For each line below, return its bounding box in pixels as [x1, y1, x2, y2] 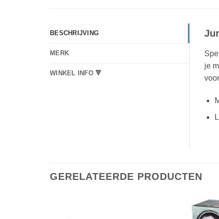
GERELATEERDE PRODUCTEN [50, 171, 202, 182]
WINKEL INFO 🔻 [50, 69, 102, 77]
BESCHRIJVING [50, 29, 99, 37]
